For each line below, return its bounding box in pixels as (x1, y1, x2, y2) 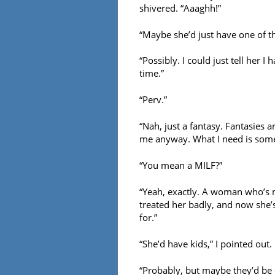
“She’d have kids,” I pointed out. (139, 238, 272, 250)
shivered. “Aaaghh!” (139, 1, 221, 14)
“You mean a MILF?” (139, 159, 222, 172)
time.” (139, 67, 164, 80)
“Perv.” (139, 93, 167, 106)
